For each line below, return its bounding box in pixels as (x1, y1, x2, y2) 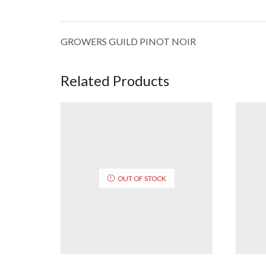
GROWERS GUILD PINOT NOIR (61, 35, 196, 47)
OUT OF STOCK (117, 173, 166, 183)
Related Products (61, 71, 169, 89)
